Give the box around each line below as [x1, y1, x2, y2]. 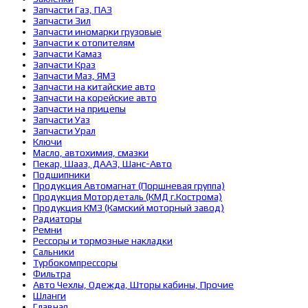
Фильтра [33, 268, 71, 279]
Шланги [33, 290, 66, 301]
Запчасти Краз [33, 59, 96, 70]
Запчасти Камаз [33, 48, 102, 59]
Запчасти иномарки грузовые [33, 26, 162, 37]
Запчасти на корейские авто [33, 92, 157, 103]
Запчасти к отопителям [33, 37, 135, 48]
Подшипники [33, 169, 90, 180]
